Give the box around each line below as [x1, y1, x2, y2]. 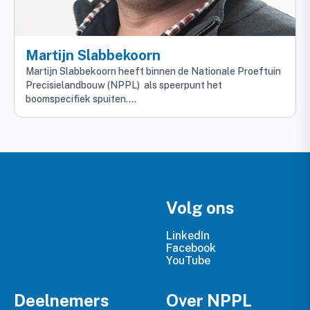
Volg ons [166, 198, 235, 218]
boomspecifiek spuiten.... [26, 93, 136, 105]
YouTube [166, 254, 210, 268]
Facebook [166, 241, 216, 255]
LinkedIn [166, 229, 210, 243]
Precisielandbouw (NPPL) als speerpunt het [26, 80, 222, 91]
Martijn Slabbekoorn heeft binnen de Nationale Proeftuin [26, 66, 281, 77]
